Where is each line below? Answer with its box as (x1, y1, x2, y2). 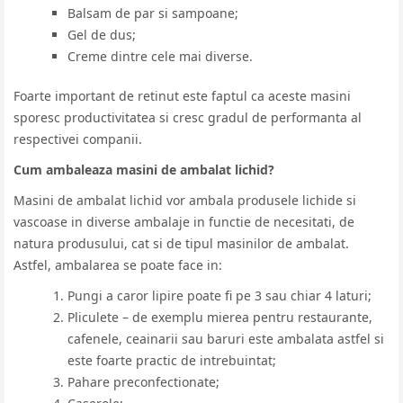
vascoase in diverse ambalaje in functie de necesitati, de (13, 212, 354, 230)
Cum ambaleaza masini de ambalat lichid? (13, 160, 274, 178)
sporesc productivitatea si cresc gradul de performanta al (13, 108, 362, 126)
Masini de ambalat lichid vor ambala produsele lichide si (13, 191, 356, 209)
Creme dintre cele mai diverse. (67, 47, 253, 65)
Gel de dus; (67, 25, 136, 43)
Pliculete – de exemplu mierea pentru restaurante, (67, 308, 372, 326)
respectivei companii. (13, 130, 142, 148)
